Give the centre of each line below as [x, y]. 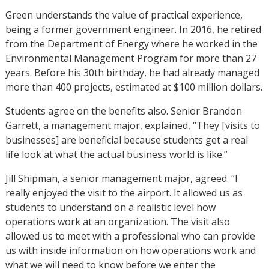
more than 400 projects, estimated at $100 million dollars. [134, 87]
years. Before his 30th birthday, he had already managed [132, 72]
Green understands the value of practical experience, [124, 15]
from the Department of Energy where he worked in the [131, 44]
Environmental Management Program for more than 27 [131, 58]
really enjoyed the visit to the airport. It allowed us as [124, 192]
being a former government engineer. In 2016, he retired [133, 29]
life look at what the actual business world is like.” [116, 154]
